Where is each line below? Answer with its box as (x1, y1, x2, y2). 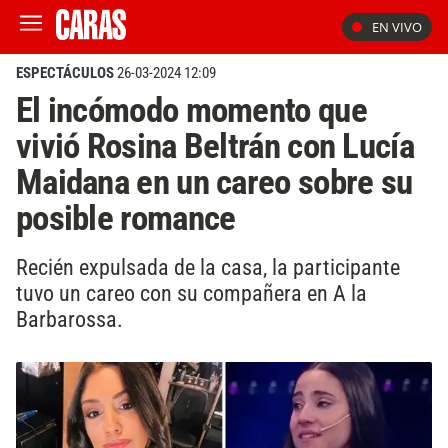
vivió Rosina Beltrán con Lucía (16, 125, 414, 167)
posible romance (16, 197, 236, 239)
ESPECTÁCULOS (16, 64, 114, 82)
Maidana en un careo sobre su (16, 161, 413, 203)
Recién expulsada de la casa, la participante (16, 253, 400, 280)
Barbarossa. (16, 305, 123, 332)
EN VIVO (372, 18, 422, 36)
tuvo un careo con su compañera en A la (16, 279, 367, 306)
